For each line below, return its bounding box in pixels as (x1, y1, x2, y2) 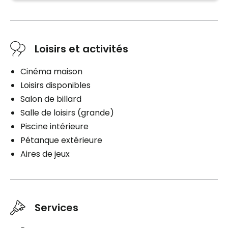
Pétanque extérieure (20, 134, 102, 147)
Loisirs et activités (35, 42, 128, 56)
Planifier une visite (37, 6, 121, 20)
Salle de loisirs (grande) (20, 107, 114, 119)
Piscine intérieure (20, 121, 89, 133)
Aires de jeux (20, 148, 70, 160)
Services (35, 201, 78, 215)
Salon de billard (20, 93, 81, 105)
